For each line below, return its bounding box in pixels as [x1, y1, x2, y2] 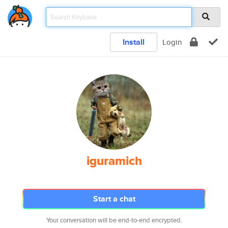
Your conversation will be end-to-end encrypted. [46, 215, 182, 225]
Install [123, 36, 145, 48]
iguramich [86, 152, 142, 170]
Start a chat [93, 193, 135, 205]
